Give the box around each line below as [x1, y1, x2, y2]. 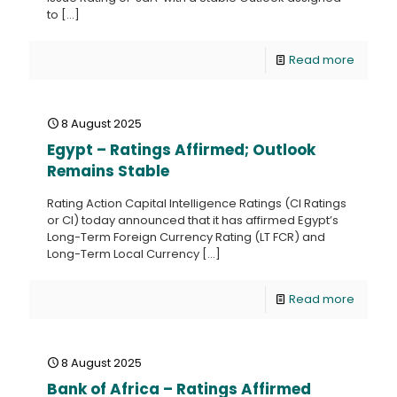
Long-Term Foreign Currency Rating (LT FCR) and [47, 229, 325, 245]
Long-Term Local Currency [47, 245, 199, 262]
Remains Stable [47, 160, 169, 182]
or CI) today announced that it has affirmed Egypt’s [47, 212, 339, 229]
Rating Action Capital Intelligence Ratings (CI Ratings [47, 195, 346, 212]
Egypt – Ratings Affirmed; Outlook [47, 139, 315, 160]
